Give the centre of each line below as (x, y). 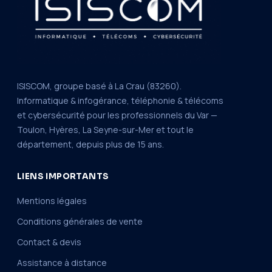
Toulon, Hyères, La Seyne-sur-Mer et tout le (105, 129)
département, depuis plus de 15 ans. (90, 144)
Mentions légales (52, 200)
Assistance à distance (62, 262)
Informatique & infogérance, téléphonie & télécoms (120, 100)
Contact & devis (49, 242)
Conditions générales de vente (80, 221)
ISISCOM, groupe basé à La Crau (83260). (99, 86)
